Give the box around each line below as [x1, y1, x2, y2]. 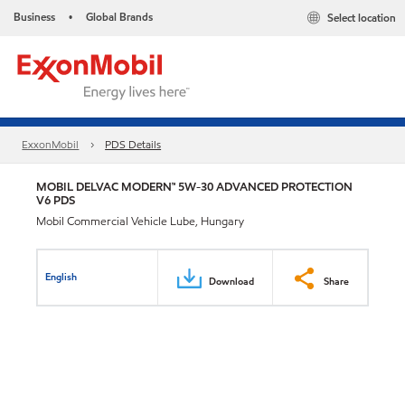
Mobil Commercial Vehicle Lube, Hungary [36, 213, 244, 230]
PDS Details [105, 137, 162, 153]
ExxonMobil [22, 137, 80, 153]
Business [14, 9, 55, 24]
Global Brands [86, 9, 153, 24]
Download [209, 273, 254, 288]
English [45, 268, 78, 284]
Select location [327, 10, 396, 26]
